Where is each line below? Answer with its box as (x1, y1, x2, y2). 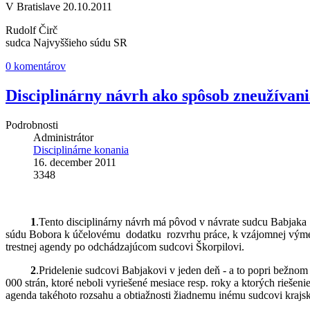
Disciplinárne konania (33, 144, 129, 156)
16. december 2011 (33, 156, 116, 169)
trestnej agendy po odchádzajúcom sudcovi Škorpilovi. (6, 241, 244, 253)
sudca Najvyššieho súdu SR (6, 37, 127, 49)
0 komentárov (6, 60, 66, 73)
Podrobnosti (6, 119, 58, 131)
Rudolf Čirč (6, 24, 57, 37)
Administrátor (33, 131, 93, 144)
